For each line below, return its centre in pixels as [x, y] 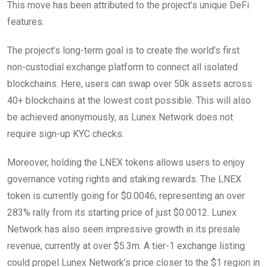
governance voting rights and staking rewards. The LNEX [124, 179]
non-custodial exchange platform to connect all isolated [122, 67]
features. [26, 21]
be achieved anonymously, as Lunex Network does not [120, 117]
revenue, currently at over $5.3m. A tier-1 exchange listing [126, 246]
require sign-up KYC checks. [66, 133]
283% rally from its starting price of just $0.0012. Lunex [122, 212]
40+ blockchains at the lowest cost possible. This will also [129, 100]
